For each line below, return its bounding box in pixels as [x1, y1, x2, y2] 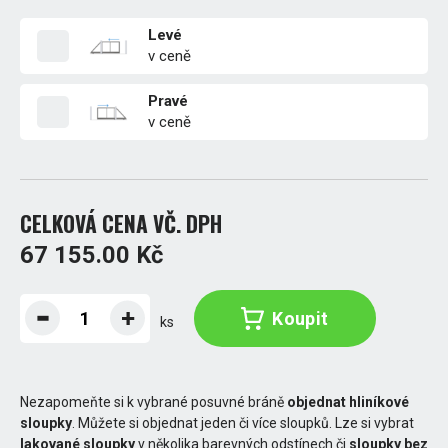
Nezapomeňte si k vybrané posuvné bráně [20, 393, 287, 410]
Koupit [272, 307, 329, 329]
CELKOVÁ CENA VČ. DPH [20, 206, 222, 239]
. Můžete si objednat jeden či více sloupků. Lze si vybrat [72, 414, 414, 431]
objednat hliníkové [287, 393, 409, 410]
